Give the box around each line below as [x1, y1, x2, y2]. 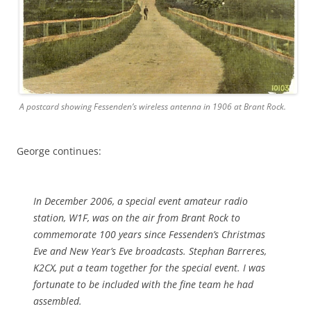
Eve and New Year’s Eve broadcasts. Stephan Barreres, [33, 244, 267, 258]
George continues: [17, 144, 101, 158]
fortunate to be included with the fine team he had [33, 277, 253, 291]
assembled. [33, 294, 82, 308]
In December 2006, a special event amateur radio [33, 194, 248, 208]
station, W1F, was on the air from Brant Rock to [33, 210, 240, 224]
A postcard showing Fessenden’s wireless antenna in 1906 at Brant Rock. [19, 100, 286, 112]
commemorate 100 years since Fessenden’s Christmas [33, 227, 265, 241]
